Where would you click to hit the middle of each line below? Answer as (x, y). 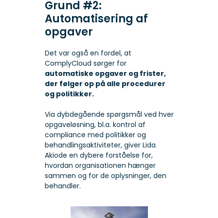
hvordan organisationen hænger (100, 166)
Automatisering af (96, 19)
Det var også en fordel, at (88, 53)
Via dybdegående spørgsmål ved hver (109, 115)
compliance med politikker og (95, 135)
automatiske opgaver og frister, (105, 74)
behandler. (63, 186)
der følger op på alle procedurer (105, 84)
